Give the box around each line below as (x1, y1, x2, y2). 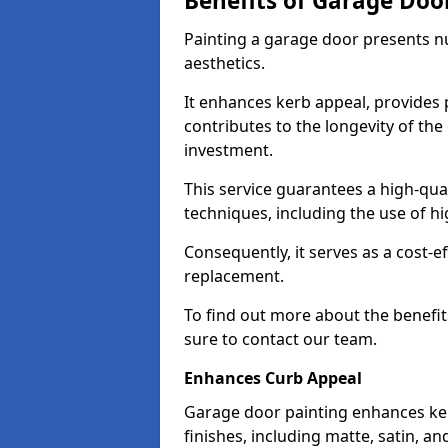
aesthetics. (184, 52, 265, 74)
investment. (184, 139, 273, 161)
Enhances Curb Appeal (184, 367, 362, 389)
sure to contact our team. (184, 328, 377, 350)
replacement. (184, 265, 284, 287)
